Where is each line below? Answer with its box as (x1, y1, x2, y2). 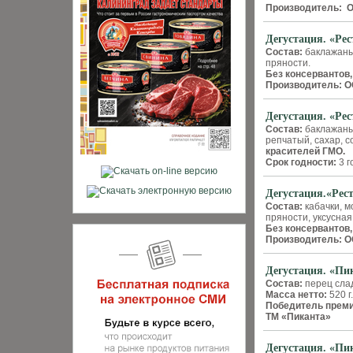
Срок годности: (266, 157, 336, 168)
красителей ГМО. (266, 146, 350, 157)
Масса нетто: (266, 289, 329, 300)
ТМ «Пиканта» (266, 311, 331, 322)
